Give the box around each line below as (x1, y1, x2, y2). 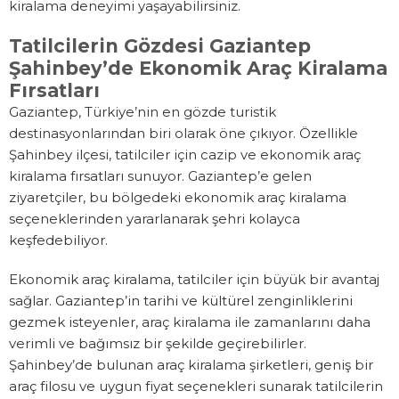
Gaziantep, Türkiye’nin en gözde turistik (9, 103, 276, 121)
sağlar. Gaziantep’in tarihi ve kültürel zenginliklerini (9, 292, 353, 310)
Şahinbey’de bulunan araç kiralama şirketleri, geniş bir (9, 356, 373, 374)
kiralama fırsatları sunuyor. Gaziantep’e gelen (9, 167, 312, 185)
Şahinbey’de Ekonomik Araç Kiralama (9, 57, 387, 80)
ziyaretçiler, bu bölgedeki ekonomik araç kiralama (9, 189, 346, 207)
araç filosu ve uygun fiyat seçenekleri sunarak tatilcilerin (9, 378, 383, 395)
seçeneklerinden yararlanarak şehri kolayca (9, 210, 300, 228)
